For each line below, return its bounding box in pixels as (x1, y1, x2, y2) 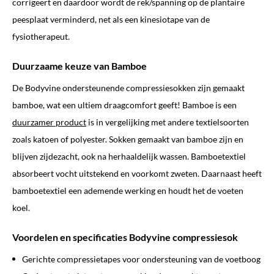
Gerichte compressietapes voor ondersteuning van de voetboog (22, 254, 261, 265)
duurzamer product (12, 117, 86, 128)
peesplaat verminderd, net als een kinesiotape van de (12, 14, 210, 25)
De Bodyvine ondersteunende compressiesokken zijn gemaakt (12, 83, 245, 94)
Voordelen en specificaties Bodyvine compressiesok (12, 231, 238, 243)
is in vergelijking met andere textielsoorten (86, 117, 249, 128)
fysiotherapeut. (12, 31, 70, 42)
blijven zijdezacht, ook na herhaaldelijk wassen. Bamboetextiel (12, 151, 246, 162)
